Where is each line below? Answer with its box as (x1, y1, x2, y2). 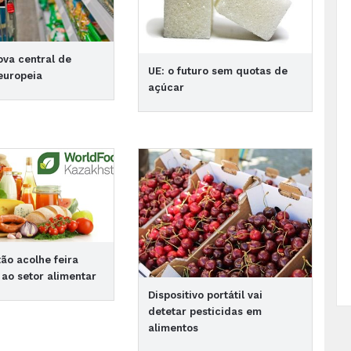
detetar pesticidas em (147, 306, 262, 318)
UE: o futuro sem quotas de (147, 65, 288, 78)
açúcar (147, 81, 184, 94)
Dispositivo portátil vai (147, 289, 262, 302)
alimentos (147, 322, 198, 335)
